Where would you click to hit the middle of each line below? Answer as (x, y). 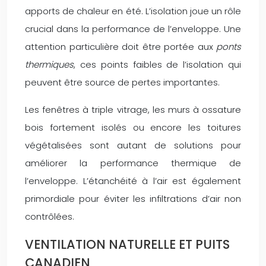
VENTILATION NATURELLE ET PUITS (127, 244)
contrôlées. (50, 216)
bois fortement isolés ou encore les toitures (133, 127)
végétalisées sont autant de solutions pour (133, 145)
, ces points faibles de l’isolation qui (157, 64)
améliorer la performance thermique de (133, 163)
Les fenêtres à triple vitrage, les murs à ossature (133, 109)
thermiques (49, 64)
